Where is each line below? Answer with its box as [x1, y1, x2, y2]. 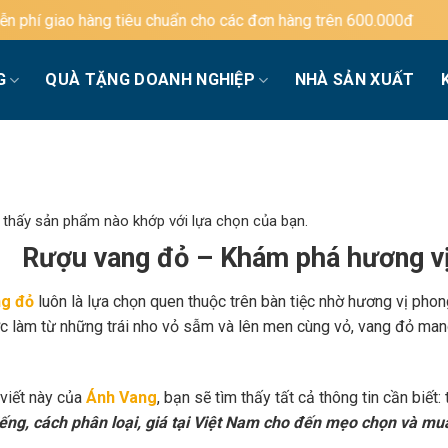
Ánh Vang [85, 387, 157, 407]
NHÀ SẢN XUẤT [294, 70, 415, 89]
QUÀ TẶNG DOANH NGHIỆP [45, 70, 256, 89]
